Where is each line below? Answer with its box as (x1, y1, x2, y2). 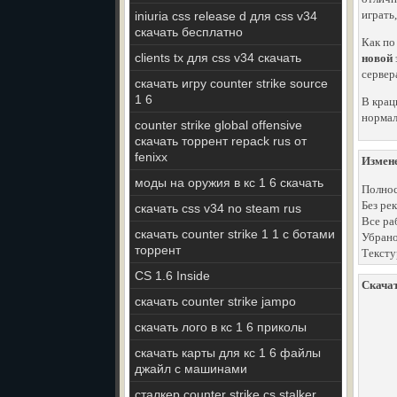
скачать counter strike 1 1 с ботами (135, 227, 335, 241)
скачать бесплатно (135, 25, 243, 39)
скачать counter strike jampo (135, 294, 296, 308)
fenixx (135, 150, 167, 164)
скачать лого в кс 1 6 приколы (135, 320, 307, 334)
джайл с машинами (135, 362, 247, 376)
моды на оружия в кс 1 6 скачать (135, 175, 323, 190)
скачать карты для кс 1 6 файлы (135, 346, 321, 360)
